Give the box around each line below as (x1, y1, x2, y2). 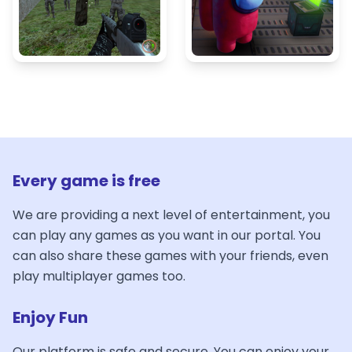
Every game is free (13, 170, 160, 192)
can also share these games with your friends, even (13, 247, 328, 265)
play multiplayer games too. (13, 267, 185, 285)
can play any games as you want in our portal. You (13, 226, 321, 244)
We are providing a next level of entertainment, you (13, 206, 330, 224)
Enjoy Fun (13, 306, 88, 328)
